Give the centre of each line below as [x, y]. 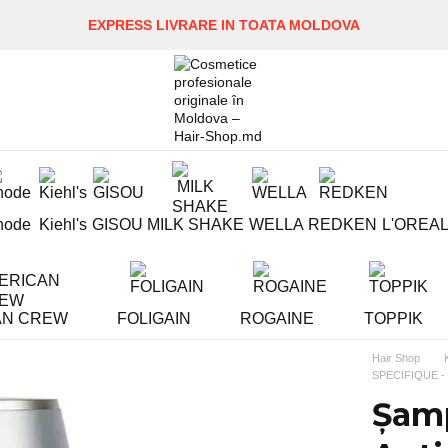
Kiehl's [62, 224]
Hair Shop [396, 358]
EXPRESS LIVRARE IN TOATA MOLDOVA [224, 25]
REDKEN [343, 224]
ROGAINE [277, 318]
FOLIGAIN [154, 318]
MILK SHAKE [196, 224]
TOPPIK [393, 318]
